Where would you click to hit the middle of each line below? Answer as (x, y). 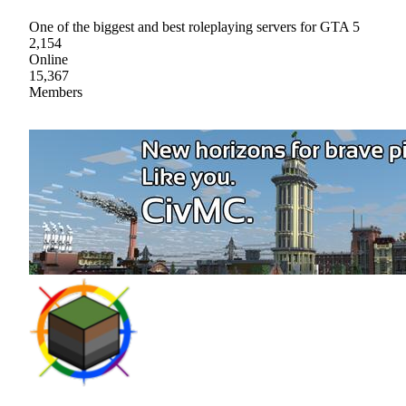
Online (48, 59)
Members (56, 92)
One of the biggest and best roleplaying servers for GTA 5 (194, 26)
